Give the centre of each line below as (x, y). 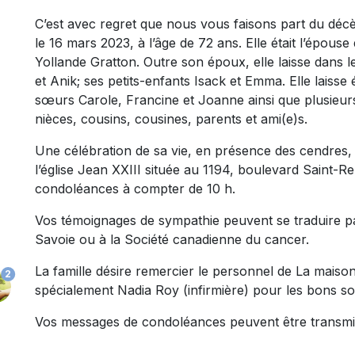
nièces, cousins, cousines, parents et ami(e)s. (171, 119)
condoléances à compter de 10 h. (135, 189)
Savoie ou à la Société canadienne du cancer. (172, 240)
